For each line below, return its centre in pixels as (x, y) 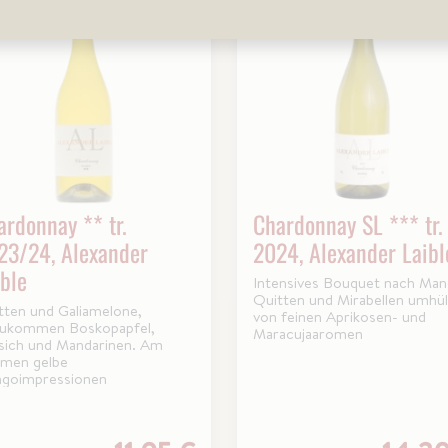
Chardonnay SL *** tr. (347, 223)
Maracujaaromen (307, 333)
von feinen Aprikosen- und (339, 316)
